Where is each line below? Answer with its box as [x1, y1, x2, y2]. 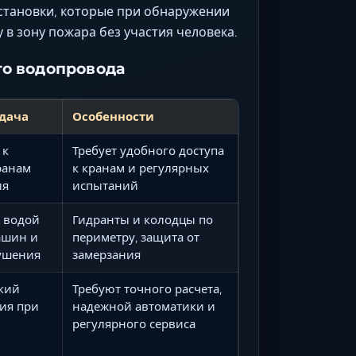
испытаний [72, 177, 138, 193]
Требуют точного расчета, [72, 281, 222, 296]
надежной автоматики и [72, 298, 215, 314]
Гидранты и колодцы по [72, 211, 213, 227]
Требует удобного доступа [72, 142, 224, 158]
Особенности [72, 108, 154, 124]
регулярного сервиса [72, 315, 195, 331]
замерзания [72, 246, 141, 262]
